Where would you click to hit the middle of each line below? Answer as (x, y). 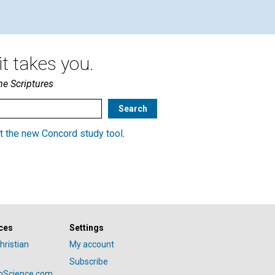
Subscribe (88, 262)
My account (91, 245)
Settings (86, 228)
